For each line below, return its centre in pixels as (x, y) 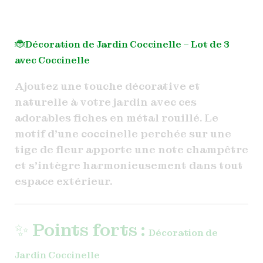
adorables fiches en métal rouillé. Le (116, 117)
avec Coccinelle (52, 60)
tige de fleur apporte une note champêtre (131, 149)
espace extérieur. (63, 181)
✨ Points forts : (81, 230)
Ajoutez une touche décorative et (107, 86)
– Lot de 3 (206, 44)
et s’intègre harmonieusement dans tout (129, 165)
